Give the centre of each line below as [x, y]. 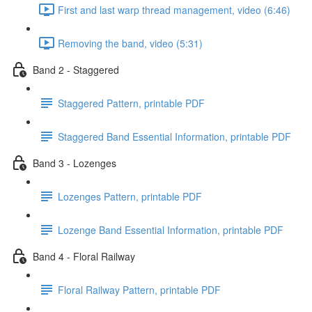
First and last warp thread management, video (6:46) [174, 9]
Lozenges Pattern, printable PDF [130, 196]
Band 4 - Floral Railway [84, 256]
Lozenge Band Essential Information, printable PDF [171, 229]
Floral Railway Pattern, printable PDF [139, 289]
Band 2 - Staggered [76, 69]
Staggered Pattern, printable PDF [131, 103]
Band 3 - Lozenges [75, 163]
